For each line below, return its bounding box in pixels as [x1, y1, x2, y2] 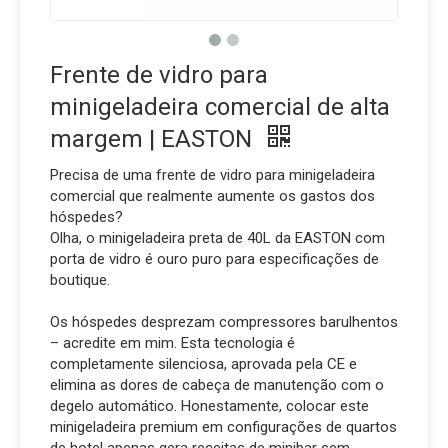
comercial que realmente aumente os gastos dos [50, 187, 375, 205]
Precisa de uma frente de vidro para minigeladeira [50, 166, 375, 184]
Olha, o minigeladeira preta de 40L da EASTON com [50, 229, 385, 247]
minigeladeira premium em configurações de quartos [50, 418, 397, 436]
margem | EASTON [50, 125, 258, 153]
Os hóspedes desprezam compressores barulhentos [50, 313, 398, 331]
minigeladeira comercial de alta [50, 93, 390, 121]
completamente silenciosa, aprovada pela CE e [50, 355, 357, 373]
